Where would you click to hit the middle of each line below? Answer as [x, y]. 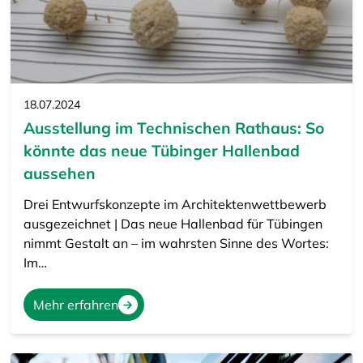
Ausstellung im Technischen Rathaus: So [173, 128]
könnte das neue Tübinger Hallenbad [161, 151]
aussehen [59, 174]
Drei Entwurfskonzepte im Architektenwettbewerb [175, 205]
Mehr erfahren [75, 305]
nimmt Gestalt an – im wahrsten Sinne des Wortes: [176, 243]
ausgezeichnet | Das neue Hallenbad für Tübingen [173, 224]
